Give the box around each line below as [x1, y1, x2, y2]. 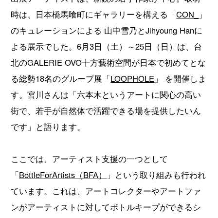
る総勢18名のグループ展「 [11, 73, 111, 85]
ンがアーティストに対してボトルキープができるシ [11, 201, 201, 213]
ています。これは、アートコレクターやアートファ [11, 185, 201, 197]
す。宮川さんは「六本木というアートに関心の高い [11, 89, 201, 101]
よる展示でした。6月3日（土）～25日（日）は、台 [11, 40, 202, 53]
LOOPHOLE [110, 73, 155, 85]
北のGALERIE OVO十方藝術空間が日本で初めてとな [11, 56, 206, 69]
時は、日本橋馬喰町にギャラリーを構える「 [11, 8, 177, 20]
